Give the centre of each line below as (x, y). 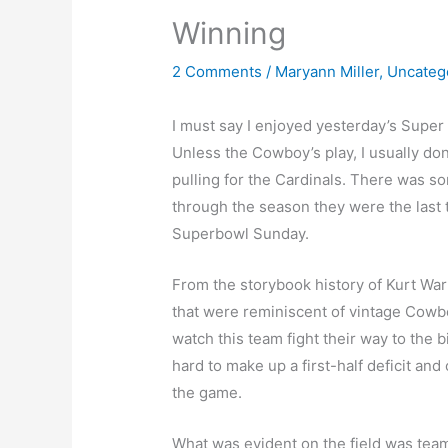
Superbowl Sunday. (241, 234)
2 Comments (217, 72)
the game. (207, 393)
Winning (229, 33)
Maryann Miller (327, 72)
